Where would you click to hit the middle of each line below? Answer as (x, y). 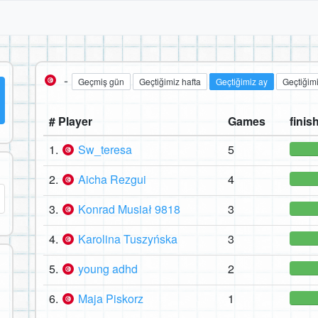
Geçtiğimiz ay (242, 82)
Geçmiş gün (101, 82)
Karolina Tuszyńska (128, 239)
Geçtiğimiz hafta (170, 82)
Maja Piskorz (111, 299)
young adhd (108, 269)
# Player (71, 121)
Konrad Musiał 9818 (129, 209)
